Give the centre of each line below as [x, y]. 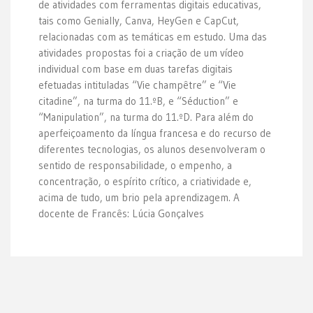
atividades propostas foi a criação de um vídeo [141, 53]
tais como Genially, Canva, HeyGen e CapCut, [139, 21]
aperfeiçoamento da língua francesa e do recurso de [155, 133]
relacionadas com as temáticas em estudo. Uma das [153, 37]
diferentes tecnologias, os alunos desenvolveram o [152, 149]
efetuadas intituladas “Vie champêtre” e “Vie [137, 85]
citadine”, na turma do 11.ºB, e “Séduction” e [138, 101]
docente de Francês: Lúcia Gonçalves [121, 213]
